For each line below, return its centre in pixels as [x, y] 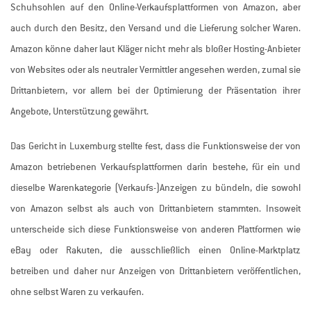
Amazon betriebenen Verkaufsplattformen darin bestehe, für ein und [155, 167]
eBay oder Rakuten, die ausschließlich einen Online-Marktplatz [155, 251]
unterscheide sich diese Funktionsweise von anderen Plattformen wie [155, 230]
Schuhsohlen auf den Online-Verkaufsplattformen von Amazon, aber [155, 8]
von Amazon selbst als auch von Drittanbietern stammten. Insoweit [155, 209]
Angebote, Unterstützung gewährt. [79, 112]
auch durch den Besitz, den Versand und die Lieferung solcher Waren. [155, 28]
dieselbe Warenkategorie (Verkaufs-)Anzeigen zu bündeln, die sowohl [155, 188]
